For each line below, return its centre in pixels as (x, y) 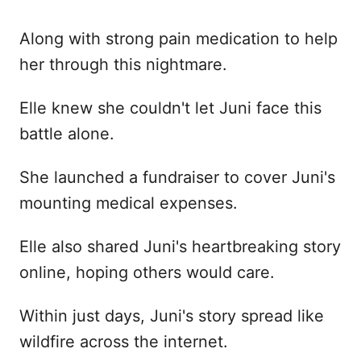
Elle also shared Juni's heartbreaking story (180, 247)
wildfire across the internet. (124, 342)
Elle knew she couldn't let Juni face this (170, 108)
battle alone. (67, 134)
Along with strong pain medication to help (178, 39)
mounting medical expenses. (129, 203)
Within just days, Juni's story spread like (172, 316)
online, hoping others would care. (147, 273)
